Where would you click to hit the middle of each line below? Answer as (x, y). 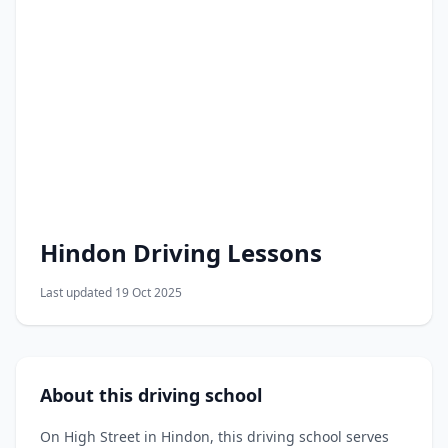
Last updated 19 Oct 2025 (111, 292)
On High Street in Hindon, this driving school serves (214, 436)
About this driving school (151, 394)
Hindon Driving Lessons (181, 252)
